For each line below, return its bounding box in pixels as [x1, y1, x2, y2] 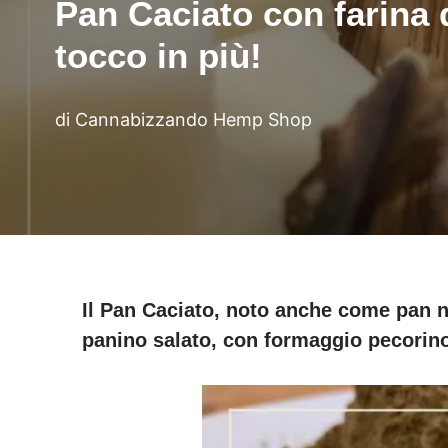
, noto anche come [214, 299, 397, 321]
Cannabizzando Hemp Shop [75, 109, 312, 130]
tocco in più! [55, 36, 262, 75]
